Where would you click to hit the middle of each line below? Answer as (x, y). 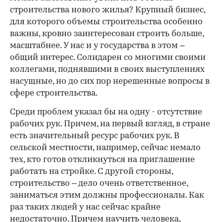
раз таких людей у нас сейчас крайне (85, 207)
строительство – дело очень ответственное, (99, 184)
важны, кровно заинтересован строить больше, (107, 34)
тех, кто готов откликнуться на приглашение (102, 160)
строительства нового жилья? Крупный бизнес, (108, 10)
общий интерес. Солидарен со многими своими (108, 58)
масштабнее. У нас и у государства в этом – (97, 46)
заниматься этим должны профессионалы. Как (107, 195)
